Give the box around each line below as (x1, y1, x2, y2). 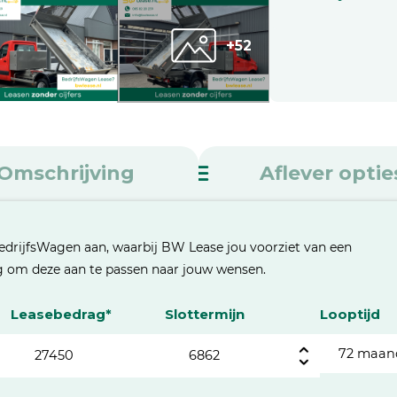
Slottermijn (165, 306, 245, 323)
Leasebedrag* (11, 306, 113, 323)
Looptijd (319, 306, 380, 323)
